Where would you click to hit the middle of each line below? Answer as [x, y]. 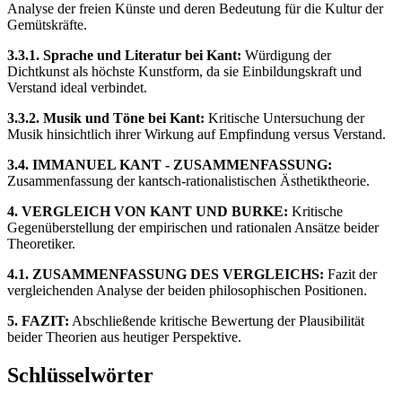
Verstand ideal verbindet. [77, 87]
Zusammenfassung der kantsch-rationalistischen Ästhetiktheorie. [188, 180]
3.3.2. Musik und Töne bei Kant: [106, 118]
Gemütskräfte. [47, 24]
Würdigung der [286, 55]
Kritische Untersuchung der [284, 118]
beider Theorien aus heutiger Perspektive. [124, 336]
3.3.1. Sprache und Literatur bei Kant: [124, 55]
